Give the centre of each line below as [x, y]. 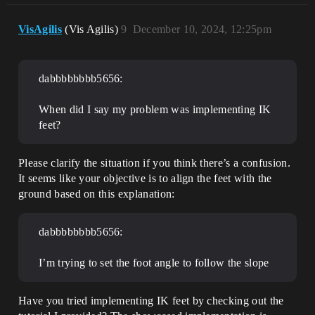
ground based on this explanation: [97, 193]
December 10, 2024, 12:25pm [202, 29]
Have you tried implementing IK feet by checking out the [151, 300]
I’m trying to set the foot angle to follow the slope [154, 262]
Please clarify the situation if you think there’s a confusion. [154, 162]
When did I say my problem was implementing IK [155, 109]
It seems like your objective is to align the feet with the [145, 178]
